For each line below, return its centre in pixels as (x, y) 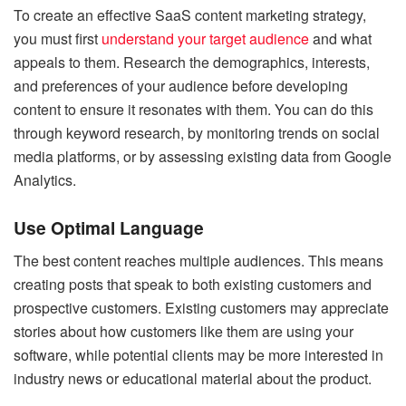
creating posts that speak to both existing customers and (193, 284)
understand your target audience (205, 38)
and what (340, 38)
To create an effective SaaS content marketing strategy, (190, 14)
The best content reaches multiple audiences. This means (198, 260)
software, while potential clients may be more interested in (198, 354)
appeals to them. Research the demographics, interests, (192, 62)
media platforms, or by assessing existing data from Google (203, 156)
